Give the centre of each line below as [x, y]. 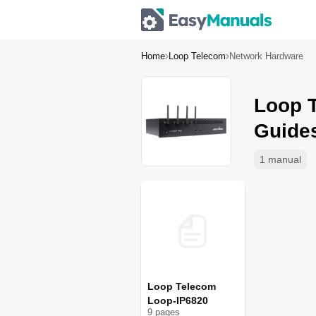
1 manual [280, 159]
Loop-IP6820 [178, 300]
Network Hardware [266, 56]
